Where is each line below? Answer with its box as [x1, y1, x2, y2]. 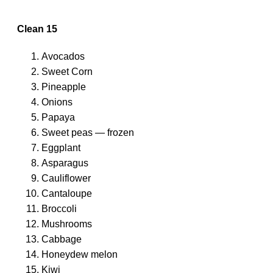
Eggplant [41, 142, 80, 153]
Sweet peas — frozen [41, 127, 134, 138]
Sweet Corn [41, 66, 93, 77]
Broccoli [41, 203, 77, 214]
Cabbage [41, 233, 82, 244]
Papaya [41, 112, 75, 122]
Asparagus [41, 157, 88, 168]
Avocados [41, 51, 85, 62]
